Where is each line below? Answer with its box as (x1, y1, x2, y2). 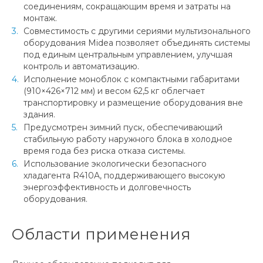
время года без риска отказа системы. (23, 145, 186, 156)
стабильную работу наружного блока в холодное (23, 133, 232, 144)
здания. (23, 109, 55, 120)
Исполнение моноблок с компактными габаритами (23, 73, 240, 85)
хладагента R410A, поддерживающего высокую (23, 170, 225, 181)
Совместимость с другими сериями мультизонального (23, 25, 251, 36)
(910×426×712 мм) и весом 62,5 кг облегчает (23, 85, 205, 96)
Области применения (12, 224, 191, 244)
